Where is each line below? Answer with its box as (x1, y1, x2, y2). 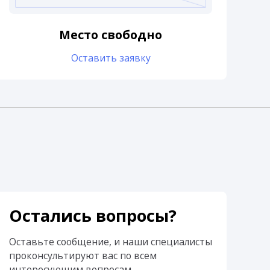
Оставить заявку (71, 51, 151, 65)
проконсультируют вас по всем (9, 248, 157, 262)
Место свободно (59, 27, 163, 43)
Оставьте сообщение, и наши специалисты (9, 234, 213, 248)
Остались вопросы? (9, 204, 177, 227)
